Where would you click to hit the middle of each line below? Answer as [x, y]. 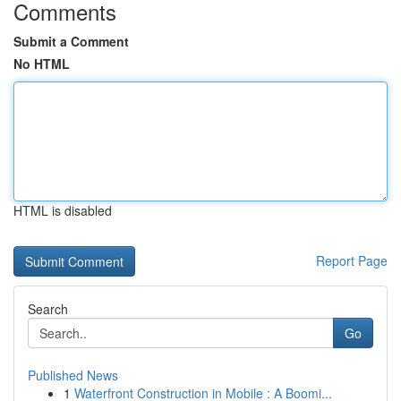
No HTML [42, 64]
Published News [73, 375]
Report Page [352, 260]
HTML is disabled [63, 210]
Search [48, 309]
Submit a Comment [71, 41]
